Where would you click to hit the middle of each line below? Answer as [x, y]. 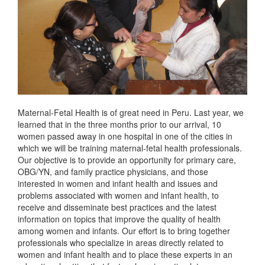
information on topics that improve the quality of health [119, 219]
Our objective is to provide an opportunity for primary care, [127, 160]
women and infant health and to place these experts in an [125, 255]
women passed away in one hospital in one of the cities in [125, 136]
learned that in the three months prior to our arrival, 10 [119, 125]
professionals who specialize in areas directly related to [121, 243]
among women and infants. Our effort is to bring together [124, 231]
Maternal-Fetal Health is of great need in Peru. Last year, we [131, 113]
